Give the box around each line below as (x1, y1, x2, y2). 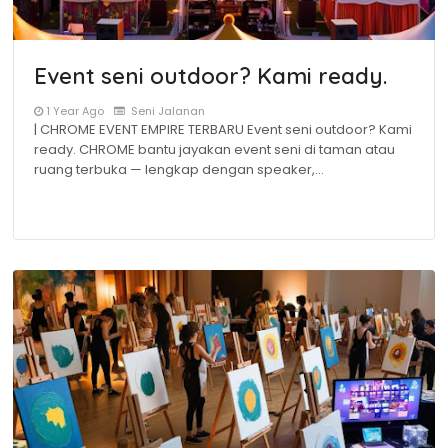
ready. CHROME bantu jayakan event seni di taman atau (34, 140, 395, 159)
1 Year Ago (46, 103, 104, 119)
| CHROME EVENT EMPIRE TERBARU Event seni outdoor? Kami (34, 120, 412, 139)
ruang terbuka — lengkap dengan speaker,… (34, 160, 324, 179)
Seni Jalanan (128, 103, 205, 119)
